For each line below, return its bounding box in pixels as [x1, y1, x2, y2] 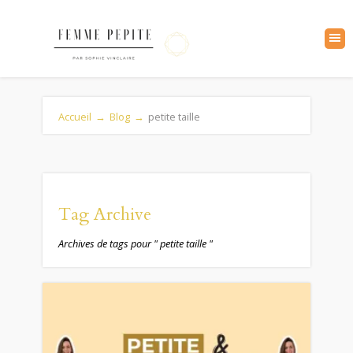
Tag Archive [58, 203, 151, 226]
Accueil [58, 110, 91, 124]
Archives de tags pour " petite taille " [58, 236, 213, 251]
